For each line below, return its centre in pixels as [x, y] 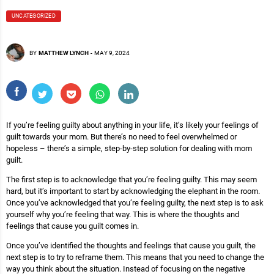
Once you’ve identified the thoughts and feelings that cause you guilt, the [131, 246]
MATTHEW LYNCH [64, 53]
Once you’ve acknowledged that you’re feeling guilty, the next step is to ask [135, 203]
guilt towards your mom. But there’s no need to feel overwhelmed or [121, 137]
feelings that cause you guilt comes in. [72, 226]
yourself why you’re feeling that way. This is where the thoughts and [123, 214]
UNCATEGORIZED [34, 16]
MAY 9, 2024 [112, 53]
